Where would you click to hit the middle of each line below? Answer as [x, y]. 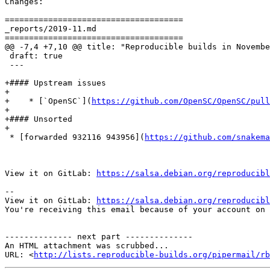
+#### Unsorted [39, 119]
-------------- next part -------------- [99, 237]
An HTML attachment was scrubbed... [87, 246]
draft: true [34, 56]
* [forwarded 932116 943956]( [75, 137]
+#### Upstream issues [55, 83]
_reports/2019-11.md [51, 29]
